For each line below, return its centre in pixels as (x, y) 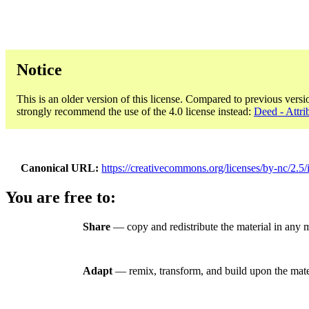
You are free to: (61, 198)
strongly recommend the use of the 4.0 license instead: (135, 111)
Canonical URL (58, 168)
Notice (39, 69)
